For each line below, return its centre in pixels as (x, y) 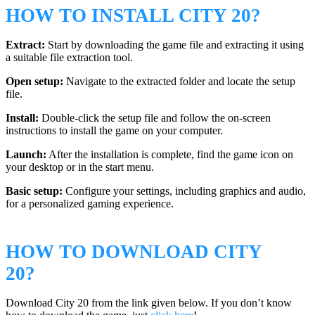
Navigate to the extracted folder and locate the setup (179, 82)
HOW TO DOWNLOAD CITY (134, 251)
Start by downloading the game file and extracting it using (174, 45)
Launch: (26, 155)
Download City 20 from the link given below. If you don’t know (149, 302)
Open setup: (34, 82)
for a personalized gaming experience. (90, 204)
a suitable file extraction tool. (69, 58)
